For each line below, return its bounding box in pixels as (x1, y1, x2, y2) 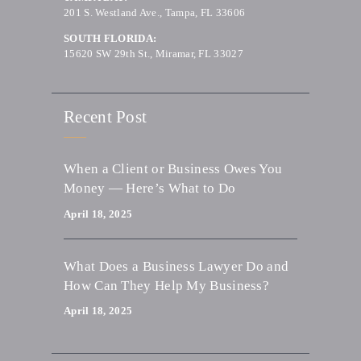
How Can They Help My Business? (64, 277, 270, 293)
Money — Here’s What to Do (64, 180, 236, 197)
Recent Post (64, 107, 147, 127)
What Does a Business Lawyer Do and (64, 258, 289, 274)
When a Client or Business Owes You (64, 161, 283, 177)
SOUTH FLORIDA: (64, 31, 157, 44)
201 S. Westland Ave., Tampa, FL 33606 (64, 6, 246, 19)
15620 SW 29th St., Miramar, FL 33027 (64, 47, 243, 60)
